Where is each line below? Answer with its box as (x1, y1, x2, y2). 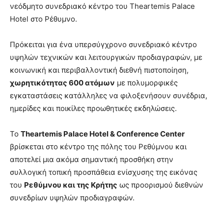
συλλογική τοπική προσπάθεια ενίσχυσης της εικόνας (10, 167, 197, 177)
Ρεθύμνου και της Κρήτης (24, 180, 117, 190)
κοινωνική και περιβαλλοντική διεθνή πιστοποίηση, (10, 65, 189, 75)
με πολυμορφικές (115, 78, 178, 88)
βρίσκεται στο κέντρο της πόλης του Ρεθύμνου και (10, 142, 187, 152)
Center (160, 129, 185, 139)
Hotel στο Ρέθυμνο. (10, 14, 77, 24)
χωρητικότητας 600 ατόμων (10, 78, 115, 88)
